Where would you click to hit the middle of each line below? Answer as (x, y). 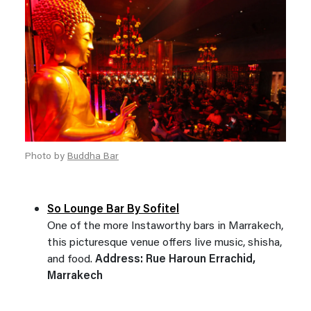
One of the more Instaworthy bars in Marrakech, (165, 227)
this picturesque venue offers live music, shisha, (165, 243)
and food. (71, 260)
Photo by (46, 157)
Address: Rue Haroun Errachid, (175, 260)
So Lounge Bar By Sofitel (113, 210)
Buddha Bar (93, 157)
